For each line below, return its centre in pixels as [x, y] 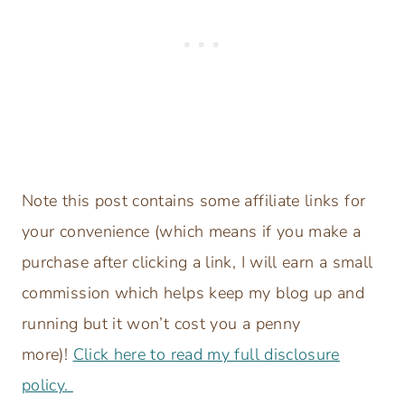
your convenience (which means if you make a [192, 231]
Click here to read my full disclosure [206, 354]
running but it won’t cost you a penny [161, 323]
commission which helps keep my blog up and [193, 292]
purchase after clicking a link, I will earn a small [198, 262]
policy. [47, 385]
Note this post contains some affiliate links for [194, 200]
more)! [47, 354]
